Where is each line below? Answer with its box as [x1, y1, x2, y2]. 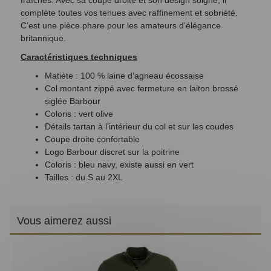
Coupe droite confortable [45, 134, 140, 145]
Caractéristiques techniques [21, 52, 137, 62]
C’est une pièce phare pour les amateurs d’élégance [21, 21, 221, 31]
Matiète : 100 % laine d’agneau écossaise [45, 71, 204, 81]
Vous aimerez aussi [17, 215, 111, 227]
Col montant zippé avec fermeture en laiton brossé [45, 83, 238, 94]
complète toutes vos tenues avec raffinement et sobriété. [21, 8, 238, 18]
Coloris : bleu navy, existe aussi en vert [45, 160, 194, 170]
